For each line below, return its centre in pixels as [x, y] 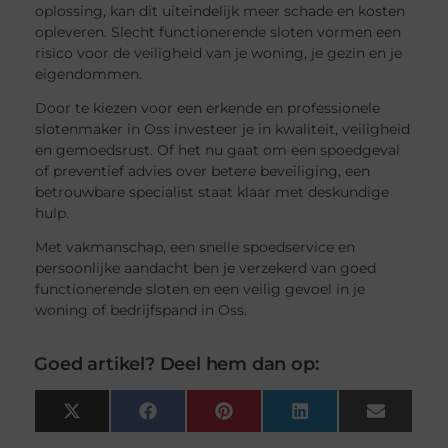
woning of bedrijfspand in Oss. [141, 309]
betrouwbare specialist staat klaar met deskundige [212, 191]
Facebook [191, 417]
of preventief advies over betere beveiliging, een [203, 170]
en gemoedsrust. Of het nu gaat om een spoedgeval [218, 149]
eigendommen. [89, 73]
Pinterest [265, 417]
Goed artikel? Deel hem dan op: [176, 363]
